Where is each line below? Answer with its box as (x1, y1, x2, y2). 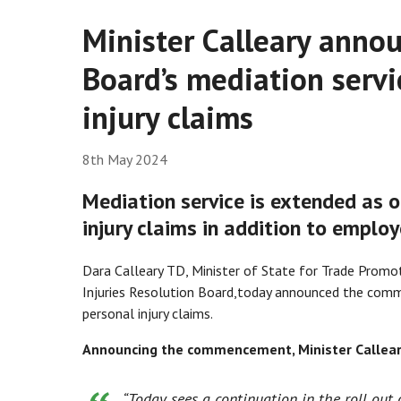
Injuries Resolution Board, (82, 283, 237, 302)
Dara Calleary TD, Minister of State (82, 261, 295, 280)
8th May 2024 (82, 150, 167, 169)
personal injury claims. (82, 304, 213, 323)
